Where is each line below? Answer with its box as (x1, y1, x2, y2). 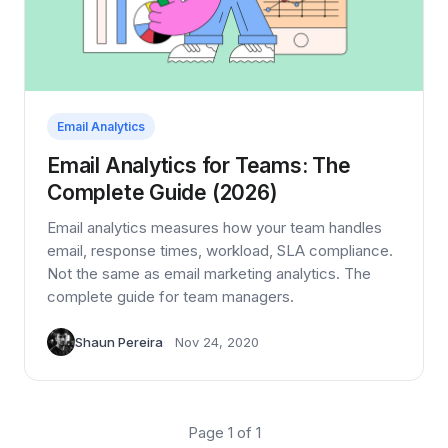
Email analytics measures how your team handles (47, 218, 382, 238)
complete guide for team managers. (47, 287, 294, 307)
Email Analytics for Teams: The (47, 153, 351, 179)
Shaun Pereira (75, 334, 163, 351)
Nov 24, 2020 (175, 334, 259, 351)
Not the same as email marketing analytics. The (47, 264, 371, 284)
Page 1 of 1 (187, 423, 261, 443)
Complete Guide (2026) (47, 180, 278, 206)
